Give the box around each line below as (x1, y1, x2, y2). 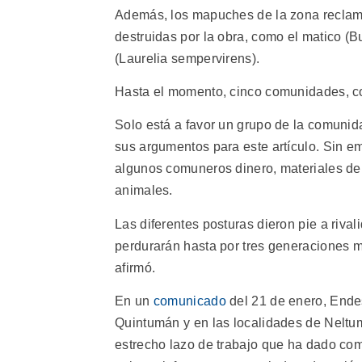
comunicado (153, 294, 226, 309)
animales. (115, 183, 173, 198)
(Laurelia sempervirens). (115, 51, 260, 65)
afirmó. (115, 260, 156, 275)
